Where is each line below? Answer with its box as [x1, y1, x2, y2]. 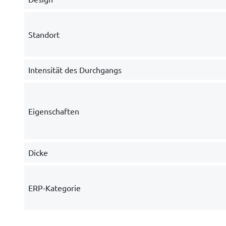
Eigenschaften [28, 106, 79, 116]
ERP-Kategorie [28, 183, 81, 193]
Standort [28, 29, 60, 39]
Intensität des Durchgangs [28, 65, 122, 75]
